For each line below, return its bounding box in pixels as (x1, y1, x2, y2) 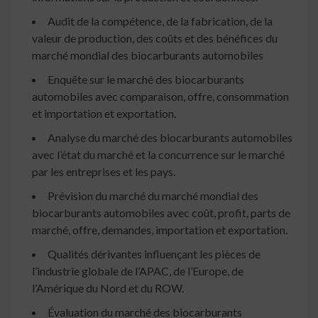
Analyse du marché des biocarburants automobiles (48, 131, 292, 145)
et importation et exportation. (32, 106, 176, 121)
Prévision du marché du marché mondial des (48, 189, 258, 203)
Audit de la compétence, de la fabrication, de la (48, 14, 273, 28)
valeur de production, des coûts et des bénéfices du (32, 31, 278, 45)
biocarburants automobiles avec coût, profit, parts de (32, 206, 290, 220)
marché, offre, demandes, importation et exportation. (32, 223, 287, 237)
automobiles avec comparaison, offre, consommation (32, 89, 289, 104)
